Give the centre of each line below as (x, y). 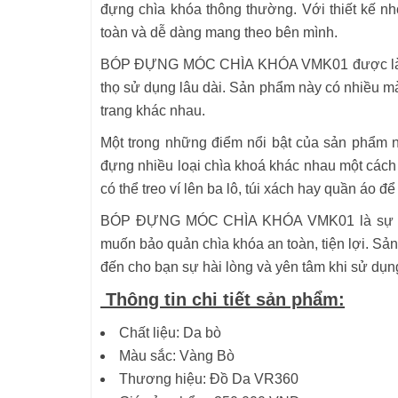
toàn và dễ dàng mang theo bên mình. (219, 32)
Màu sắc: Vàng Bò (177, 356)
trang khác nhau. (153, 111)
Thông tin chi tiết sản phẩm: (223, 299)
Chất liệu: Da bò (170, 333)
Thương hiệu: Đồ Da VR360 (209, 379)
